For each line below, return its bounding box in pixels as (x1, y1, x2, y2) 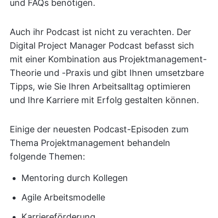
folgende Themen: (10, 151, 85, 162)
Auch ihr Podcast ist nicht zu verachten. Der (10, 27, 191, 37)
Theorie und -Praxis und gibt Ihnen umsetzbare (10, 68, 204, 78)
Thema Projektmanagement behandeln (10, 138, 170, 148)
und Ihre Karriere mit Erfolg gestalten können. (10, 95, 199, 106)
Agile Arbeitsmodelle (21, 192, 105, 203)
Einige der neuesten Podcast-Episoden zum (10, 124, 189, 135)
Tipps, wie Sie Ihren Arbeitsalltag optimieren (10, 81, 191, 92)
